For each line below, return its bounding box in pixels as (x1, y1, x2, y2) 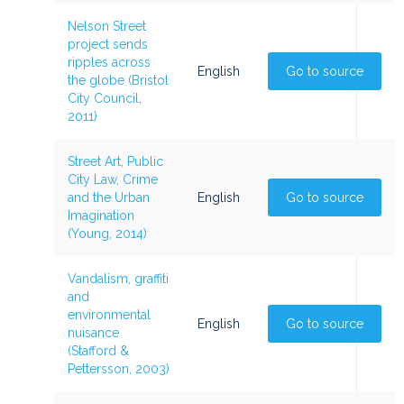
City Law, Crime (68, 172, 158, 187)
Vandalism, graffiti (68, 271, 169, 286)
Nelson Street (68, 19, 146, 33)
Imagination (68, 208, 134, 223)
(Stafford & (68, 344, 129, 358)
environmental (68, 308, 151, 322)
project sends (68, 37, 148, 51)
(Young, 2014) (68, 226, 147, 241)
